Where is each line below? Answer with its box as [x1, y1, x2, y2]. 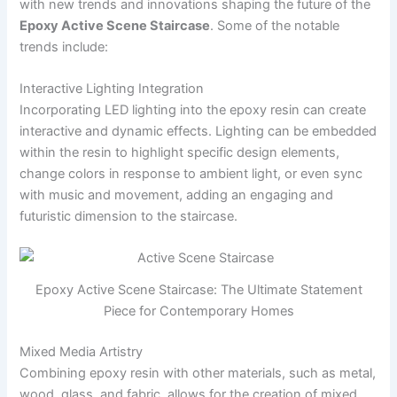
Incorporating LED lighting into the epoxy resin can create [19, 101, 367, 118]
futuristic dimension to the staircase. [19, 207, 238, 224]
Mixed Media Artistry [19, 343, 144, 360]
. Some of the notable [210, 17, 340, 34]
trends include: [19, 38, 109, 55]
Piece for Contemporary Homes [103, 303, 294, 320]
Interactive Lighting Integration [19, 80, 205, 97]
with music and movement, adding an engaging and [19, 186, 334, 203]
